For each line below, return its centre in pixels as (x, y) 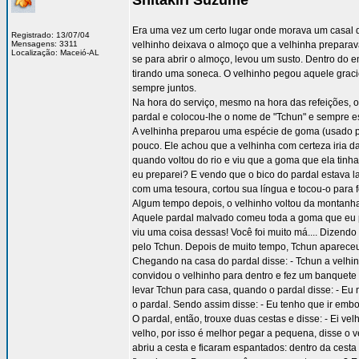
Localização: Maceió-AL (55, 52)
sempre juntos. (164, 88)
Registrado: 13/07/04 (50, 35)
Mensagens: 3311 (44, 44)
